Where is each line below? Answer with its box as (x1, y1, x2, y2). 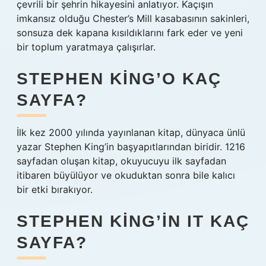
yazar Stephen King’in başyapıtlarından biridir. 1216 (17, 141, 245, 153)
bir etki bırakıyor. (17, 183, 93, 195)
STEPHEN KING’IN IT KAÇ (17, 212, 249, 230)
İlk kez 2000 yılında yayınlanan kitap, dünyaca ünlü (17, 126, 245, 138)
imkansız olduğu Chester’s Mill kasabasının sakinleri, (17, 12, 249, 24)
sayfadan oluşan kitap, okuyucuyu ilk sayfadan (17, 155, 226, 167)
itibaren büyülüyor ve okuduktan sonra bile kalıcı (17, 169, 235, 181)
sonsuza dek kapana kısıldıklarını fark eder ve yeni (17, 27, 243, 39)
